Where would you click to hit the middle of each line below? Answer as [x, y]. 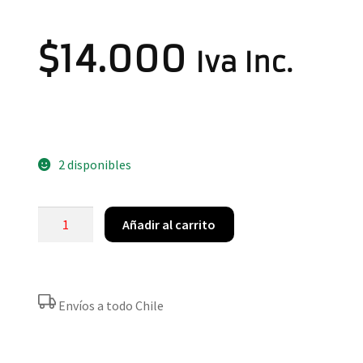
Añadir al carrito [169, 224]
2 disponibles [94, 164]
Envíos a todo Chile [111, 306]
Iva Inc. [244, 62]
